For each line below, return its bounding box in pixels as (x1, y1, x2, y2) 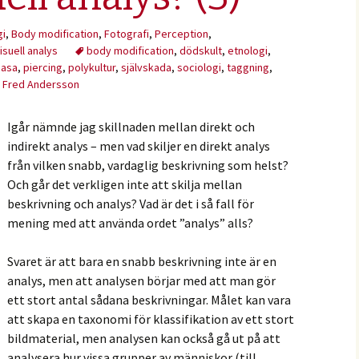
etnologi (228, 43, 268, 58)
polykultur (68, 60, 115, 75)
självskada (121, 60, 171, 75)
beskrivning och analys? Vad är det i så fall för (7, 196, 254, 212)
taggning (227, 60, 269, 75)
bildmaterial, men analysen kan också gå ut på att (7, 330, 280, 346)
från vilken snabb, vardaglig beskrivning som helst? (7, 157, 288, 173)
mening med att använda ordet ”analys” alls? (7, 215, 253, 231)
